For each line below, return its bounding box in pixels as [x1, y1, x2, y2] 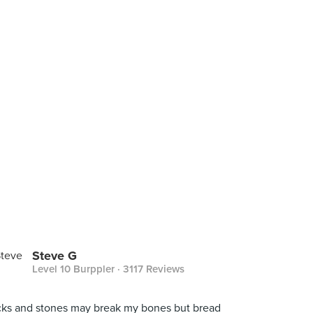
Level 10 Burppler [32, 263, 115, 275]
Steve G [32, 248, 77, 263]
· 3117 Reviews [115, 263, 184, 275]
